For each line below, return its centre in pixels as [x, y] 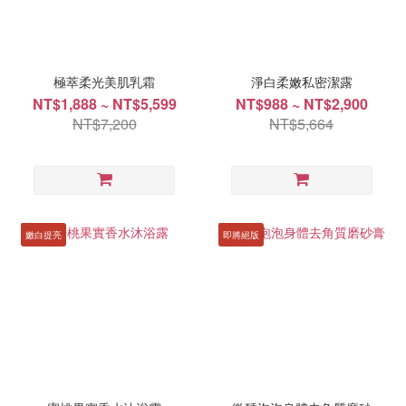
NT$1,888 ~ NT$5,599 [104, 104]
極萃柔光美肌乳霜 [105, 82]
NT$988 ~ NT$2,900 [301, 104]
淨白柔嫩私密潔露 [301, 82]
